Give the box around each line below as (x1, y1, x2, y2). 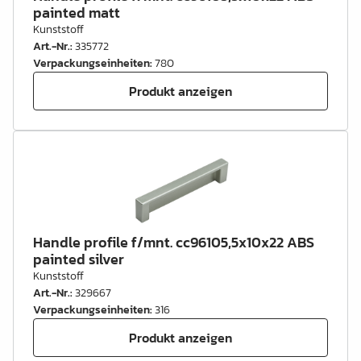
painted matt (33, 2, 120, 23)
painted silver (33, 248, 124, 270)
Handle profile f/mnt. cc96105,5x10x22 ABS (33, 231, 314, 253)
